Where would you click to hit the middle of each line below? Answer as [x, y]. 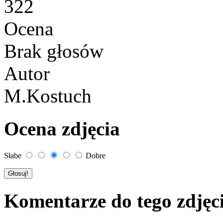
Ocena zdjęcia [62, 129]
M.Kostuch [48, 96]
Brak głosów [56, 51]
